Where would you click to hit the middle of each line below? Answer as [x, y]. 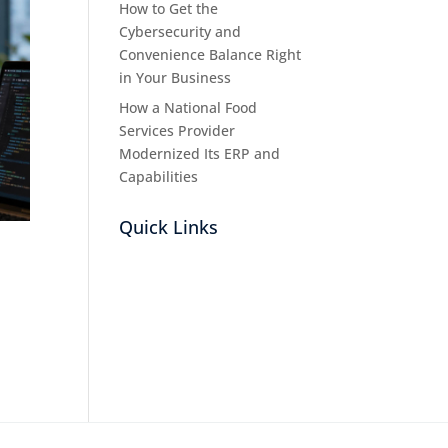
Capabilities [159, 176]
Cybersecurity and [180, 31]
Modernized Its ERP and [200, 153]
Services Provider [177, 130]
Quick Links [169, 227]
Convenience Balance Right [210, 54]
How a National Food [188, 107]
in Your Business [175, 77]
